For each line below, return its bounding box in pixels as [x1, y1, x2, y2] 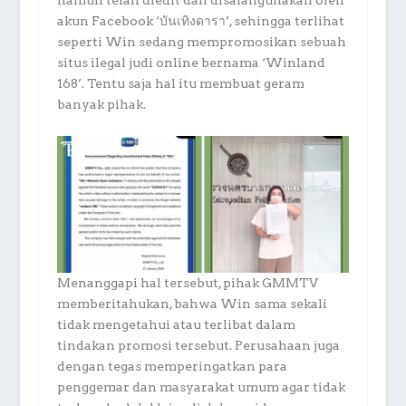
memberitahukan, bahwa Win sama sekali [56, 296, 327, 312]
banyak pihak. [56, 97, 146, 112]
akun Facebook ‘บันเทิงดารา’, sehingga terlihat [56, 14, 344, 29]
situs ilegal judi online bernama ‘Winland [56, 55, 325, 71]
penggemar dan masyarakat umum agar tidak [56, 380, 345, 395]
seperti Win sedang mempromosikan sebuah [56, 34, 346, 50]
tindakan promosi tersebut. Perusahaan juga [56, 338, 340, 353]
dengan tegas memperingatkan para [56, 359, 287, 374]
